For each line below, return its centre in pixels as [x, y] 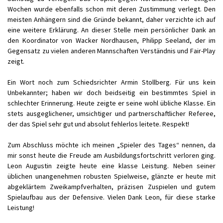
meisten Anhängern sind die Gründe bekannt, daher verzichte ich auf [111, 19]
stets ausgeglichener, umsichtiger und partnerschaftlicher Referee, [111, 113]
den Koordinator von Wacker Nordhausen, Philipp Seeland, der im [111, 40]
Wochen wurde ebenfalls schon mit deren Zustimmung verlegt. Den [111, 9]
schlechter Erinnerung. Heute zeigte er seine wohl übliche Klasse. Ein [111, 103]
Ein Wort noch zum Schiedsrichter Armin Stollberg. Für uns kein [111, 82]
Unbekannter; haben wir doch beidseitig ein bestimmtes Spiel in [111, 93]
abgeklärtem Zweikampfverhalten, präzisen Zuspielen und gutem [111, 187]
